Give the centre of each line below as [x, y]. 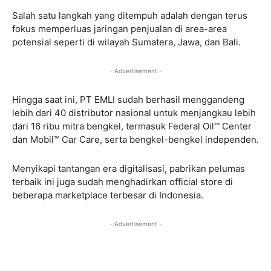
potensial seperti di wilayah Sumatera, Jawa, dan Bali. [126, 42]
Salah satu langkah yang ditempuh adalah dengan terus [130, 15]
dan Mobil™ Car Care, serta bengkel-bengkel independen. [135, 139]
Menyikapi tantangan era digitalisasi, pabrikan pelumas [129, 168]
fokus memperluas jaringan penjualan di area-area [119, 28]
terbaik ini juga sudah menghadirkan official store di [122, 181]
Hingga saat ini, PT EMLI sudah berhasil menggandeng [128, 99]
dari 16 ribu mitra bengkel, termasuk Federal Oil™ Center [132, 126]
